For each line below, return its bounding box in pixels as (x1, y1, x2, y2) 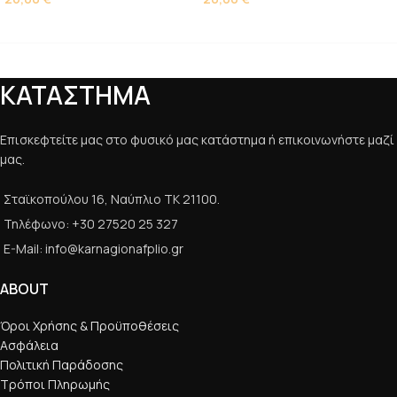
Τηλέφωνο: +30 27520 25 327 (4, 215, 178, 232)
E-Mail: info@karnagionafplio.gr (4, 240, 183, 257)
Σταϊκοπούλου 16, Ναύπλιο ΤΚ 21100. (4, 191, 220, 207)
